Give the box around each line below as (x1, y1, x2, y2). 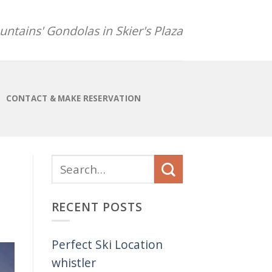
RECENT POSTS (51, 198, 143, 215)
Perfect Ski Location (51, 236, 163, 253)
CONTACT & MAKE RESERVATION (5, 93, 141, 104)
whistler (51, 254, 96, 271)
